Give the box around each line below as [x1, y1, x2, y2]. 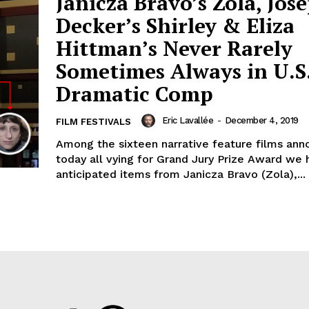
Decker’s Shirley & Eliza [56, 12, 295, 40]
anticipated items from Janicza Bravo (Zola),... [56, 168, 306, 181]
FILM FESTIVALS [56, 117, 131, 128]
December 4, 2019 [224, 115, 299, 126]
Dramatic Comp [56, 80, 213, 108]
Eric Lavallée [161, 115, 213, 126]
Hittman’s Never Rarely [56, 34, 292, 63]
